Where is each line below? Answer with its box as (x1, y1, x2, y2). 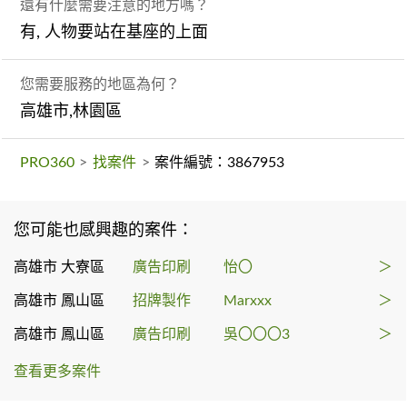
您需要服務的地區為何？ (20, 76, 181, 92)
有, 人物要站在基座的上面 (20, 24, 209, 41)
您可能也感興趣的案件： (14, 222, 194, 239)
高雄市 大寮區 (14, 259, 104, 274)
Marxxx (223, 293, 272, 308)
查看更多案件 (14, 363, 101, 379)
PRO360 (20, 154, 75, 170)
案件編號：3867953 (154, 154, 285, 170)
